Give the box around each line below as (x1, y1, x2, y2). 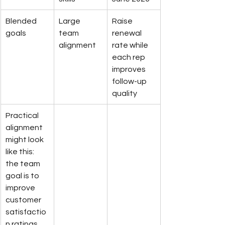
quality (112, 89, 137, 97)
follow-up (112, 77, 148, 85)
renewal (112, 29, 143, 37)
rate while (112, 41, 150, 49)
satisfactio (6, 207, 46, 216)
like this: (6, 147, 36, 156)
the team (6, 159, 42, 168)
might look (6, 135, 45, 144)
